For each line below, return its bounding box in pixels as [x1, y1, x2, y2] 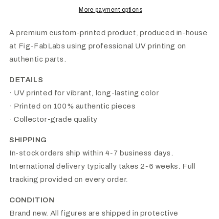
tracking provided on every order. [9, 175, 128, 183]
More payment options [79, 6, 142, 13]
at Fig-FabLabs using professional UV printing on [9, 42, 186, 50]
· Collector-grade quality [9, 115, 98, 123]
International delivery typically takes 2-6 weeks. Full [9, 162, 196, 170]
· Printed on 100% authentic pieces [9, 102, 136, 110]
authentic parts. [9, 55, 66, 63]
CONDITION [9, 196, 55, 204]
